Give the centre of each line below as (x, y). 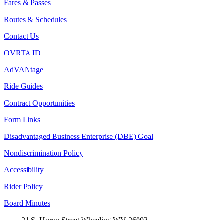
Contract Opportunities (39, 103)
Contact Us (21, 36)
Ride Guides (23, 86)
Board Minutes (27, 203)
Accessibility (24, 169)
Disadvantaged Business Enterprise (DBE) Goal (79, 136)
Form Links (22, 119)
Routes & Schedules (35, 19)
